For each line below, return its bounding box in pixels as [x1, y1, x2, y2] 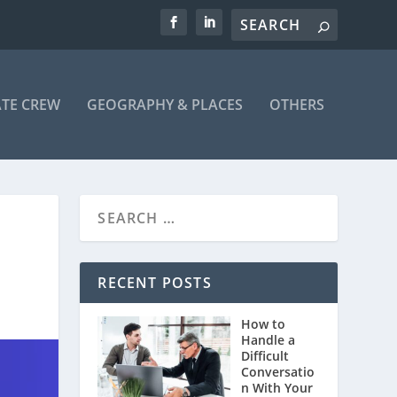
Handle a [241, 331, 296, 348]
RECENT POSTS [97, 273, 212, 292]
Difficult [241, 347, 290, 364]
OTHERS [269, 95, 324, 114]
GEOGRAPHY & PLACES [86, 95, 243, 114]
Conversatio [241, 363, 315, 380]
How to [241, 315, 286, 332]
